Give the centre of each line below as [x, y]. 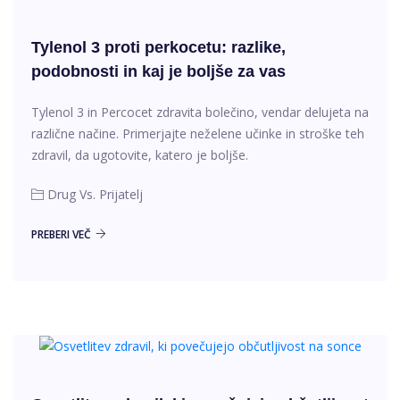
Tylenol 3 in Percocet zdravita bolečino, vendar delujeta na [200, 112]
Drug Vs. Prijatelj [95, 194]
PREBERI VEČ [61, 234]
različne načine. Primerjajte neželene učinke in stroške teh [198, 133]
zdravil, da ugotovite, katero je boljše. [140, 154]
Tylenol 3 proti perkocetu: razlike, [158, 47]
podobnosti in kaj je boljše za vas [158, 71]
